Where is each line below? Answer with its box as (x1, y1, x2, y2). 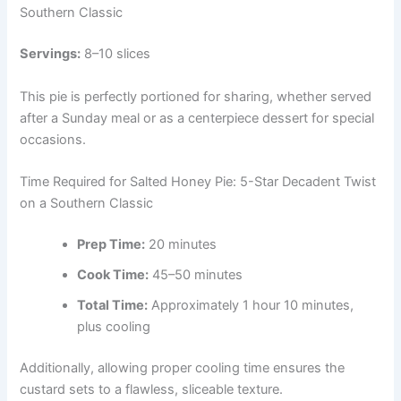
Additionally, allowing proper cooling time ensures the (20, 359, 346, 376)
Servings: (20, 46, 81, 63)
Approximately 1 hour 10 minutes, (148, 296, 354, 313)
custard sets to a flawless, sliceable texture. (20, 380, 284, 397)
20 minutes (145, 235, 218, 252)
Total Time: (77, 296, 149, 313)
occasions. (20, 131, 87, 148)
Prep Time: (77, 235, 146, 252)
